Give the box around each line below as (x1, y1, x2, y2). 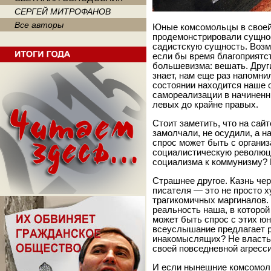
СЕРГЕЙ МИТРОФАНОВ (15, 7, 111, 16)
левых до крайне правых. (152, 100, 258, 109)
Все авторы (15, 20, 64, 30)
